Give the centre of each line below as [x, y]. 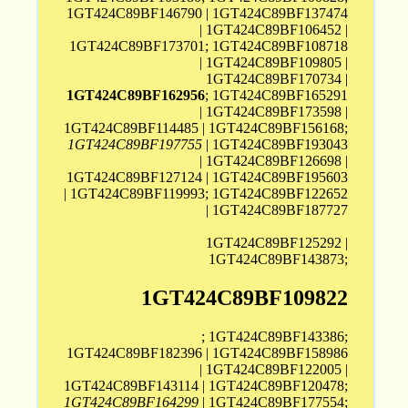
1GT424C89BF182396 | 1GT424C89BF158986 [208, 352]
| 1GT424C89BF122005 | [274, 369]
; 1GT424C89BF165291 [277, 96]
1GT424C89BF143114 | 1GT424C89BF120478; [206, 385]
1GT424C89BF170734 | [277, 79]
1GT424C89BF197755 [135, 145]
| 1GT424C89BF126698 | [274, 161]
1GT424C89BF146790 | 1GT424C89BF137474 [208, 14]
